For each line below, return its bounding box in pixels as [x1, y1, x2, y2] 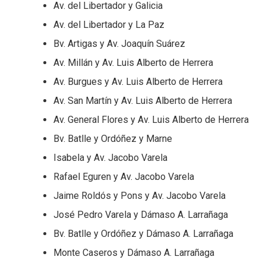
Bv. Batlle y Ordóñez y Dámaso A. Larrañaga [53, 228, 233, 240]
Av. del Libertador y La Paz [53, 19, 164, 31]
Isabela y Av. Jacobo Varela [53, 152, 167, 164]
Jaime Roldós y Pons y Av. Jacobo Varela [53, 190, 226, 202]
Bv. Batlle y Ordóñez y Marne [53, 133, 172, 145]
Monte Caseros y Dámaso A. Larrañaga [53, 247, 214, 259]
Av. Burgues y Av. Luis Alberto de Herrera [53, 76, 223, 88]
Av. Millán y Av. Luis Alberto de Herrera [53, 57, 213, 69]
